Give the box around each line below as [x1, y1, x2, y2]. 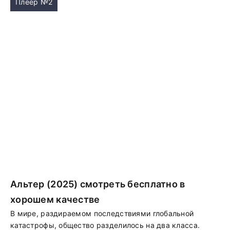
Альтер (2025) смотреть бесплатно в [10, 179, 185, 189]
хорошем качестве [10, 194, 100, 205]
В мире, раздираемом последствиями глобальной [10, 209, 194, 218]
